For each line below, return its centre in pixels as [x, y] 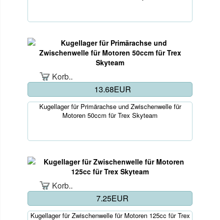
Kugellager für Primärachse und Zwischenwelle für [110, 106]
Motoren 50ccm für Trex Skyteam [110, 115]
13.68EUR [112, 89]
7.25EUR [112, 198]
